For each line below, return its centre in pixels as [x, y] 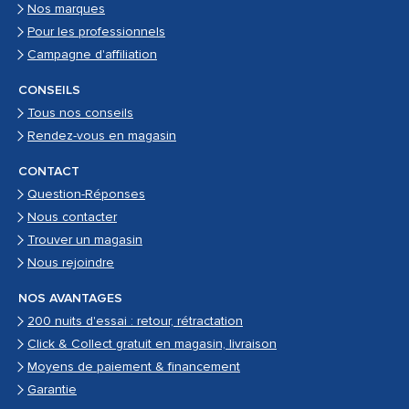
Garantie [52, 390]
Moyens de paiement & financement [134, 367]
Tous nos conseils [80, 113]
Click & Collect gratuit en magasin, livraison [152, 344]
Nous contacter [72, 217]
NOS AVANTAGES [70, 299]
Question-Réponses [86, 194]
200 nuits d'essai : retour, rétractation [135, 321]
